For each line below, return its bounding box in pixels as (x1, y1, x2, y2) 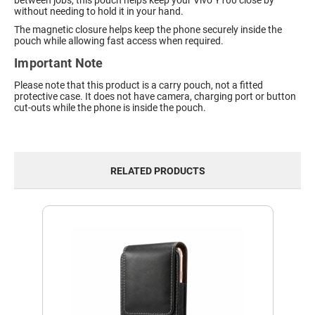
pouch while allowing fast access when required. (14, 35, 224, 46)
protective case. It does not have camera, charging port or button (14, 91, 296, 102)
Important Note (14, 56, 103, 70)
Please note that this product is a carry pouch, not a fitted (14, 79, 263, 91)
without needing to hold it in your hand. (14, 6, 184, 17)
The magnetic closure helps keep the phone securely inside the (14, 24, 282, 35)
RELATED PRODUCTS (110, 165, 205, 176)
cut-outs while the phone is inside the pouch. (14, 102, 206, 113)
